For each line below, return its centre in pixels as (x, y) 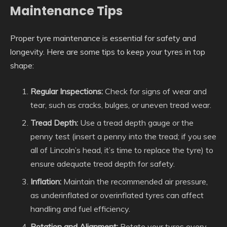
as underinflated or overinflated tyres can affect (117, 195)
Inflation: (46, 181)
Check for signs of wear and (155, 91)
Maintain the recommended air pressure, (135, 181)
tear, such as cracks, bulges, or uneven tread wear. (121, 105)
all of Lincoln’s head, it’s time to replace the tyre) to (122, 150)
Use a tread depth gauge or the (136, 122)
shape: (22, 65)
